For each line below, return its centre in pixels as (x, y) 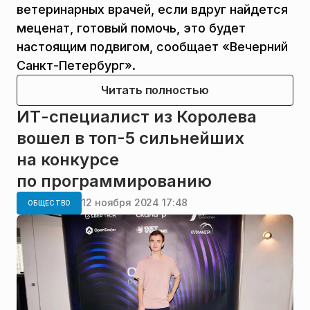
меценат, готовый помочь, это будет (131, 28)
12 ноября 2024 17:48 (135, 203)
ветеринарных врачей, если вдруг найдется (152, 9)
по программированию (114, 181)
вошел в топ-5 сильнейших (130, 138)
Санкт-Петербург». (76, 65)
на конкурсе (68, 159)
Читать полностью (155, 90)
